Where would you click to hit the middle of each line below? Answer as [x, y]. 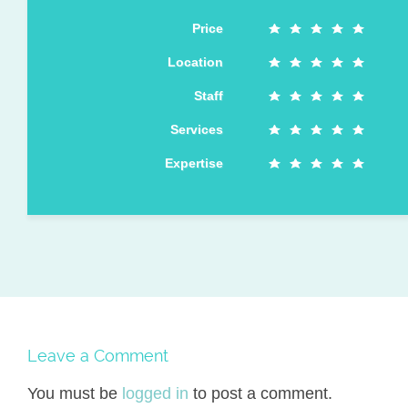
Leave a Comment [98, 356]
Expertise [194, 163]
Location [195, 62]
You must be [75, 393]
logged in [155, 393]
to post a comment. [260, 393]
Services [197, 129]
